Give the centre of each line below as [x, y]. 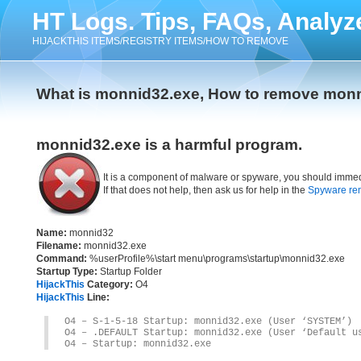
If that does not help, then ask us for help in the [205, 190]
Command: [62, 259]
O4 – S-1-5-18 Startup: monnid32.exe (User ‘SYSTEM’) [208, 322]
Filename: [59, 246]
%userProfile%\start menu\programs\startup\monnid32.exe [216, 259]
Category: [109, 284]
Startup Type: [67, 272]
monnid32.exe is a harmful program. [169, 145]
